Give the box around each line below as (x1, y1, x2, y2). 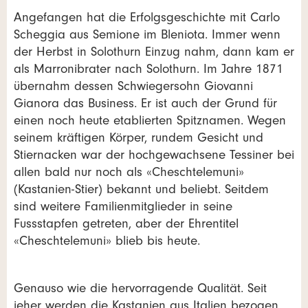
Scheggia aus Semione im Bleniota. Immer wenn (14, 29, 280, 43)
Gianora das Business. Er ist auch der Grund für (14, 98, 277, 111)
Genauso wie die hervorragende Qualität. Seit (14, 283, 267, 296)
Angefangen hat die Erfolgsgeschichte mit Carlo (14, 12, 280, 25)
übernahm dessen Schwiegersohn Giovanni (14, 80, 253, 94)
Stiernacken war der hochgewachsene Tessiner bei (14, 149, 294, 163)
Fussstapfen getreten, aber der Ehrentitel (14, 218, 239, 232)
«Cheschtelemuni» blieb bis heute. (14, 235, 200, 249)
